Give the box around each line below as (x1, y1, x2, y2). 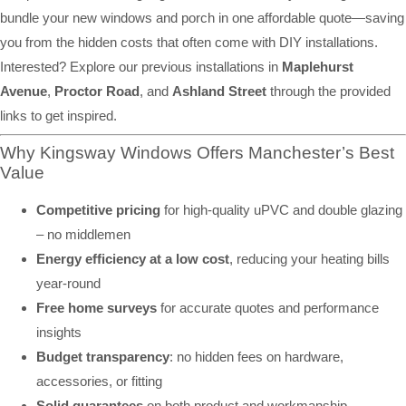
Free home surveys (36, 300, 157, 316)
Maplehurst (282, 58, 353, 74)
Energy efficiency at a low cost (36, 251, 229, 267)
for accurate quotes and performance (157, 300, 379, 316)
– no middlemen (36, 227, 130, 243)
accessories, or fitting (36, 373, 162, 390)
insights (36, 324, 82, 341)
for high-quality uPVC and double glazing (160, 202, 402, 218)
